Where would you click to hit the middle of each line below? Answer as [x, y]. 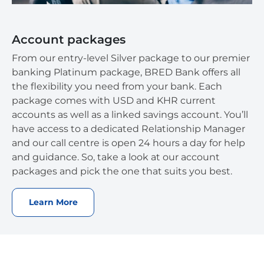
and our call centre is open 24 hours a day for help [128, 143]
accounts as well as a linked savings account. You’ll [130, 114]
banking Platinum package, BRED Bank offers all [126, 72]
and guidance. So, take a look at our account [116, 157]
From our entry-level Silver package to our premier [131, 58]
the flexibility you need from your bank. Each [117, 86]
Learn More [53, 202]
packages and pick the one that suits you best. [123, 171]
